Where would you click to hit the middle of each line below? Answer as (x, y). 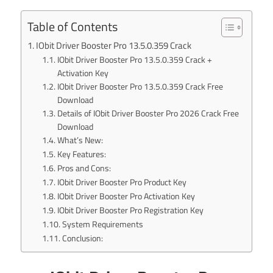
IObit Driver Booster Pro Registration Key (130, 210)
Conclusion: (82, 238)
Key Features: (81, 154)
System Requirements (102, 224)
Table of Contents (73, 27)
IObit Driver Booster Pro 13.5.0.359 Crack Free (140, 87)
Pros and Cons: (84, 168)
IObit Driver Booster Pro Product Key (122, 182)
